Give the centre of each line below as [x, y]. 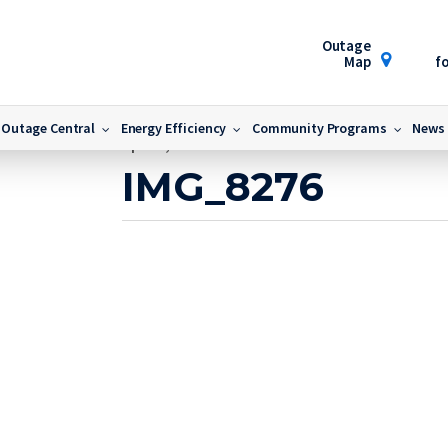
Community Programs [319, 128]
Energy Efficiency [173, 128]
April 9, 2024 [164, 144]
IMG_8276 [223, 186]
